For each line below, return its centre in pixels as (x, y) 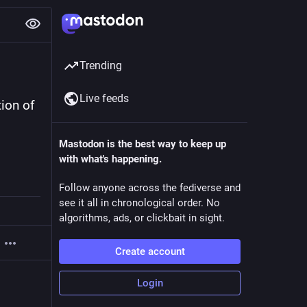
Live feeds (104, 98)
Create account (150, 251)
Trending (101, 65)
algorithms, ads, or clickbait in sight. (142, 218)
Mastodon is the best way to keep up (143, 144)
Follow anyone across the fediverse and (150, 188)
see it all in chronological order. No (139, 203)
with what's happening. (110, 159)
